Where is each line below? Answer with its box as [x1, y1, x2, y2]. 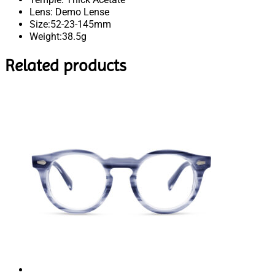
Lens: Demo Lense [29, 6, 109, 18]
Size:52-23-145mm [29, 18, 111, 31]
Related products [5, 56, 126, 76]
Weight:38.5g [29, 31, 87, 43]
